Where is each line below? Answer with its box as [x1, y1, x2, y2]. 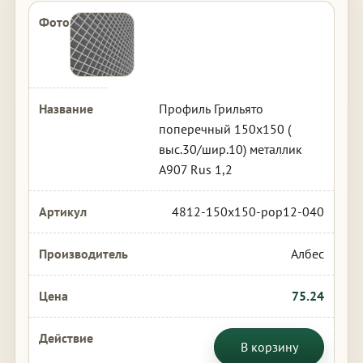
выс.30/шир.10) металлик [158, 141, 302, 157]
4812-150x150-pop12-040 [172, 203, 325, 220]
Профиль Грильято [158, 100, 263, 117]
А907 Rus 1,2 [158, 161, 233, 177]
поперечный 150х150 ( [158, 121, 291, 137]
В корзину [240, 339, 298, 355]
